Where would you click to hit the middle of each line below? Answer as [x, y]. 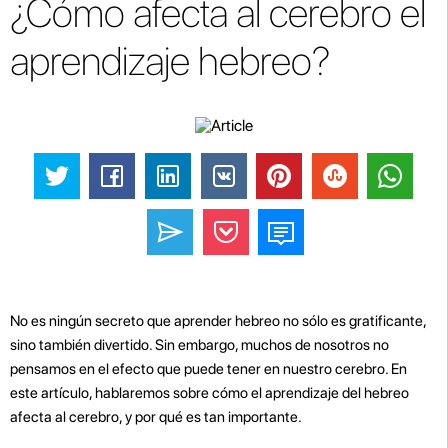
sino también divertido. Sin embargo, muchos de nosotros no [199, 344]
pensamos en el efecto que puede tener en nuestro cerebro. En [208, 368]
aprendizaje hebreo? [170, 61]
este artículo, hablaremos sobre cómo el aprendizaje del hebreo [209, 392]
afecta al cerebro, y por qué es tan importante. [156, 416]
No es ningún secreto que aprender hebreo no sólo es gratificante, [218, 320]
